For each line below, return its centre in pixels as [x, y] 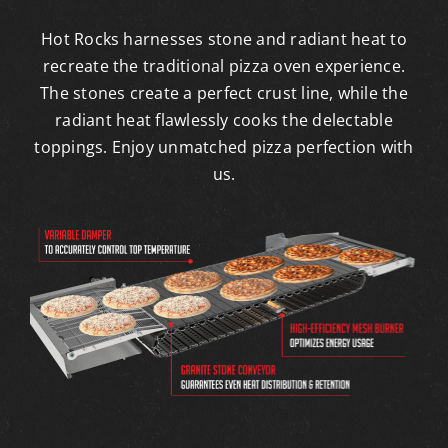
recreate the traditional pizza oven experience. [224, 65]
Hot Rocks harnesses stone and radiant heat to [224, 38]
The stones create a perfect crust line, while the [224, 92]
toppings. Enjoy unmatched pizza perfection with [224, 146]
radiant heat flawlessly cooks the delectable [224, 119]
